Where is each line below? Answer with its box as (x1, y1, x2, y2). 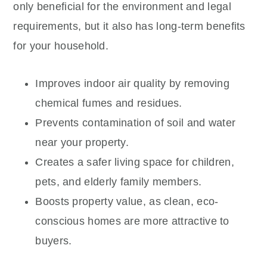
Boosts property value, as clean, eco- (35, 195, 219, 207)
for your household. (13, 39, 109, 52)
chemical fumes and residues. (35, 97, 182, 109)
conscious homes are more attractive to (35, 215, 229, 227)
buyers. (35, 234, 72, 247)
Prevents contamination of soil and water (35, 116, 236, 129)
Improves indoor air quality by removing (35, 77, 230, 89)
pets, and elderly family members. (35, 175, 202, 188)
